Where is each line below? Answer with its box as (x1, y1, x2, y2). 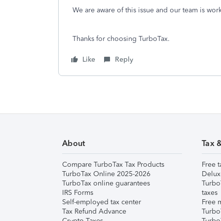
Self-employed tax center (62, 198, 141, 206)
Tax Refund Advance (62, 207, 126, 216)
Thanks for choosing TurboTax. (73, 35, 170, 43)
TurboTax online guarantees (62, 179, 150, 187)
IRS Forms (62, 188, 93, 197)
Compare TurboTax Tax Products (62, 160, 164, 169)
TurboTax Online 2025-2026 (62, 170, 150, 178)
